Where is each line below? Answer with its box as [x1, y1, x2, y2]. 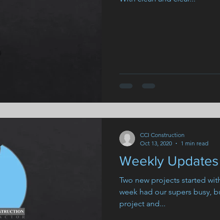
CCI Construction [140, 131, 185, 138]
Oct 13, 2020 [140, 139, 172, 147]
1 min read [181, 139, 208, 147]
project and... [119, 199, 165, 208]
